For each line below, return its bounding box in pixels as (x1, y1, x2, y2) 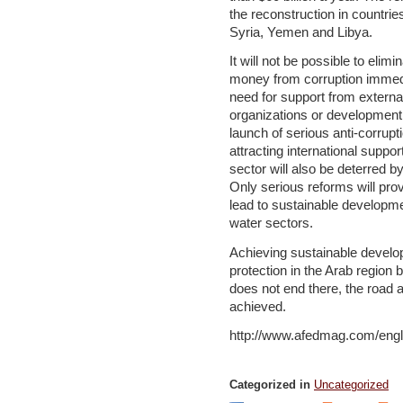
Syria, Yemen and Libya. (229, 24, 372, 40)
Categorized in (229, 378, 314, 391)
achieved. (229, 299, 286, 314)
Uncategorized (314, 378, 389, 391)
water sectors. (229, 216, 313, 231)
